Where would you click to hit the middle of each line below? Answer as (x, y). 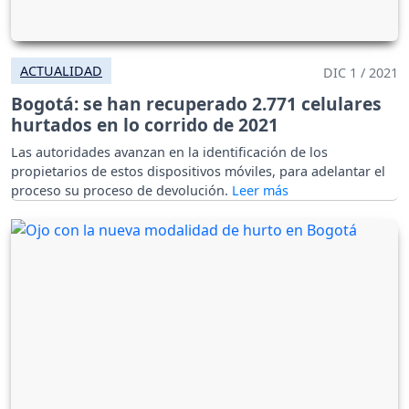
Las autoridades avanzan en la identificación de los (169, 152)
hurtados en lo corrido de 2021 (145, 124)
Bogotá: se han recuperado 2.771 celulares (196, 103)
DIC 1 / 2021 (361, 72)
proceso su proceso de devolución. (121, 190)
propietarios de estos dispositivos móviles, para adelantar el (198, 171)
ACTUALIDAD (61, 70)
